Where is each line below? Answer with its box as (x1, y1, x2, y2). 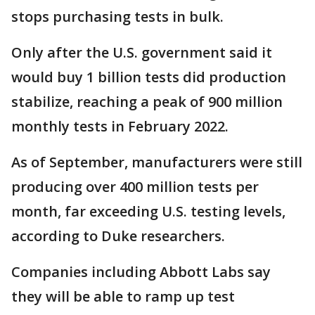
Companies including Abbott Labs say (11, 262, 271, 282)
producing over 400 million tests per (11, 177, 259, 197)
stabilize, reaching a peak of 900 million (11, 92, 283, 112)
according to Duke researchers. (11, 226, 225, 246)
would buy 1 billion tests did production (11, 67, 286, 87)
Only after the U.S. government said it (11, 43, 272, 63)
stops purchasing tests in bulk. (11, 7, 224, 27)
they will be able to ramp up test (11, 287, 235, 307)
